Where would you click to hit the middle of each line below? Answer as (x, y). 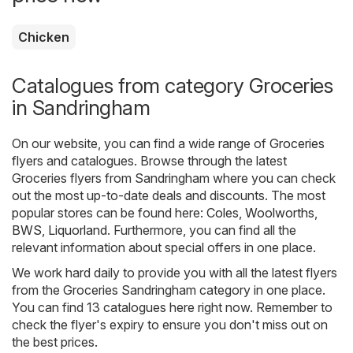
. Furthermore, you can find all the (202, 230)
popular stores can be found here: (109, 212)
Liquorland (78, 230)
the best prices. (55, 342)
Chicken (44, 37)
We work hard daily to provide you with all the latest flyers (175, 272)
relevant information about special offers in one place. (164, 247)
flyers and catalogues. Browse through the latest (149, 160)
